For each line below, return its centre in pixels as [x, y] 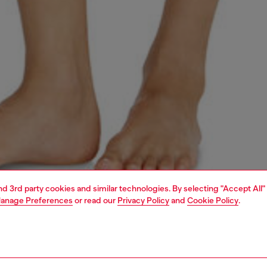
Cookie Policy [213, 200]
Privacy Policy [143, 200]
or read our [95, 200]
